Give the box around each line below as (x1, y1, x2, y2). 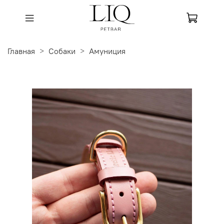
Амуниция (89, 46, 125, 56)
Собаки (48, 46, 75, 56)
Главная (7, 46, 35, 56)
